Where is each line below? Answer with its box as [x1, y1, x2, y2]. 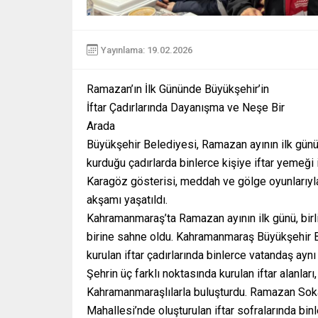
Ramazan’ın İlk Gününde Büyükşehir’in [87, 82, 269, 97]
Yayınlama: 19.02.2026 [101, 44, 192, 55]
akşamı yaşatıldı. [87, 193, 168, 207]
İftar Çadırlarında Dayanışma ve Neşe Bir [87, 101, 285, 115]
